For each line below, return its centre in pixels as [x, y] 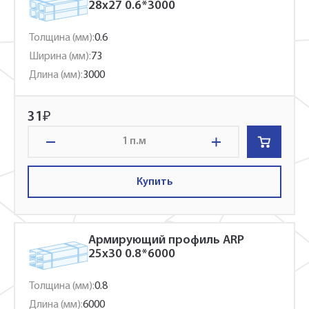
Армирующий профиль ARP [166, 240]
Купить [154, 182]
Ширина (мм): [60, 57]
